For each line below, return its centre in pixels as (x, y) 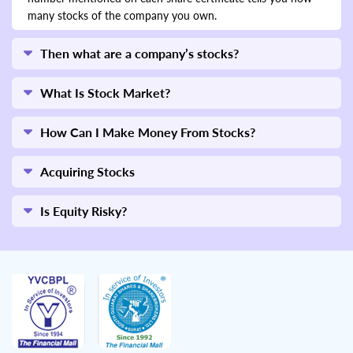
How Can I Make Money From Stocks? (148, 132)
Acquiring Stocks (87, 171)
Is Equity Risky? (84, 210)
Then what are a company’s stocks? (139, 53)
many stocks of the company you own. (122, 15)
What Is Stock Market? (105, 92)
